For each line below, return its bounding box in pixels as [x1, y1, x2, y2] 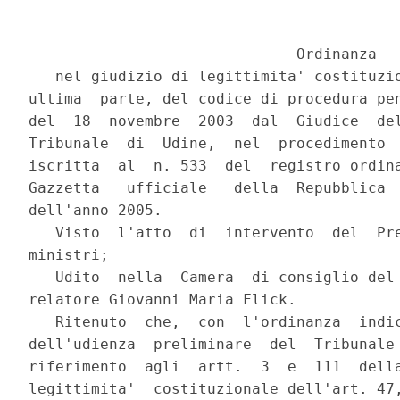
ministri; [29, 246, 110, 264]
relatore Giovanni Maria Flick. [29, 291, 297, 309]
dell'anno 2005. [29, 202, 163, 220]
